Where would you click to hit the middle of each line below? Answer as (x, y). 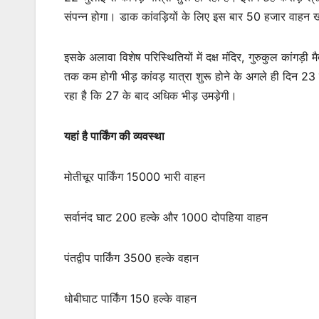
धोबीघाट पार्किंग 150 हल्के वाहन (130, 299)
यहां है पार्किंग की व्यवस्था (114, 136)
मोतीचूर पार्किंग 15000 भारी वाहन (135, 177)
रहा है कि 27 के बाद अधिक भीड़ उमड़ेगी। (151, 96)
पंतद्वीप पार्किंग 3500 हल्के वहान (131, 258)
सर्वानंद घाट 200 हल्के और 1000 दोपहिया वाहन (166, 218)
